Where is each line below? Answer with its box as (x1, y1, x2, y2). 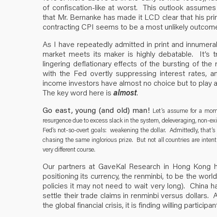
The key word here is (43, 87, 113, 97)
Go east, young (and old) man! (43, 104, 153, 115)
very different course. (43, 145, 95, 153)
